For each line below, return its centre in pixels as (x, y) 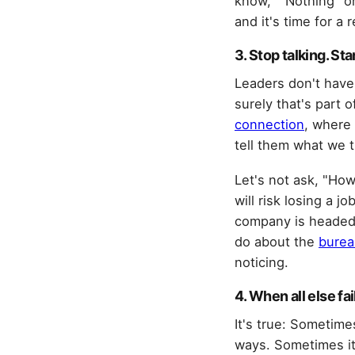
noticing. (261, 262)
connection (269, 124)
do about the (277, 241)
